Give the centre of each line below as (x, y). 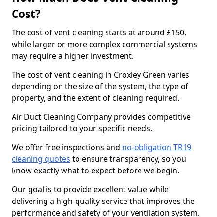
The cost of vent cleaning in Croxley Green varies (101, 75)
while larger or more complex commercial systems (104, 44)
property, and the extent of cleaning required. (95, 98)
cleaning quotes (41, 159)
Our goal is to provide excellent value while (90, 189)
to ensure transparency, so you (128, 159)
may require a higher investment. (74, 56)
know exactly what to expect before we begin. (96, 170)
